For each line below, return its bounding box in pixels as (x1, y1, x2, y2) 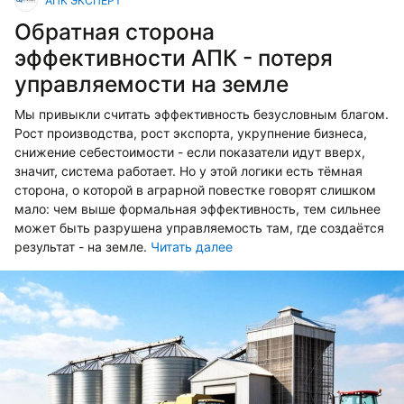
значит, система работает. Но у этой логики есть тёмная (14, 163, 363, 179)
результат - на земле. (14, 239, 151, 255)
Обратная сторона (14, 18, 215, 46)
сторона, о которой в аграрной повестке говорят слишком (14, 182, 376, 198)
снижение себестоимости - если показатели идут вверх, (14, 144, 365, 161)
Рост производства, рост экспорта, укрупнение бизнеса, (14, 125, 367, 142)
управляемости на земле (14, 70, 289, 98)
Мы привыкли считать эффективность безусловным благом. (14, 106, 389, 123)
